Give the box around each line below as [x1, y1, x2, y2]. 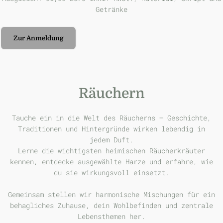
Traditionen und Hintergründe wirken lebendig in [18, 123, 205, 133]
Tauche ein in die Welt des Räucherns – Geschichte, [12, 112, 211, 122]
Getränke [96, 4, 127, 14]
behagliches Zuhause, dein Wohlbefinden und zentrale [10, 201, 213, 211]
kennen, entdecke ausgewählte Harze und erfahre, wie [10, 156, 213, 166]
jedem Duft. [90, 134, 133, 144]
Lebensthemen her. [78, 212, 145, 222]
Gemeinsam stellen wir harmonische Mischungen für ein [8, 190, 215, 200]
